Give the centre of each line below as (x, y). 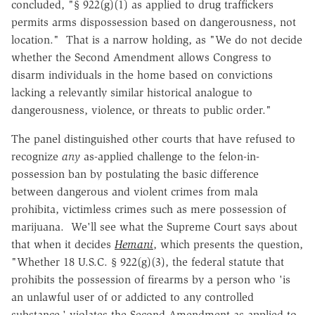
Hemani (134, 244)
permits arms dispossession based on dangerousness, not (154, 22)
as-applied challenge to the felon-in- (170, 156)
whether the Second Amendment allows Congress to (141, 57)
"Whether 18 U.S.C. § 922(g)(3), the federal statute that (148, 262)
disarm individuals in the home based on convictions (142, 75)
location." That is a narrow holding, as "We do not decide (157, 39)
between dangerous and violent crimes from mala (135, 191)
